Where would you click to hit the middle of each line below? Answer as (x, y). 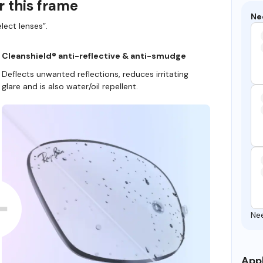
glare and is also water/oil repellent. (70, 87)
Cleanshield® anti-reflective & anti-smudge (94, 56)
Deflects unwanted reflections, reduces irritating (95, 74)
